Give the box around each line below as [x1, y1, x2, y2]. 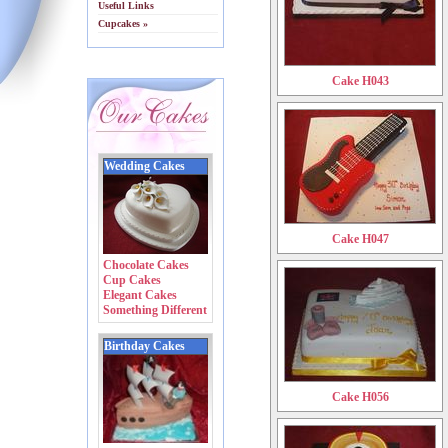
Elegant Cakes [103, 288, 177, 303]
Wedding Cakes [104, 159, 185, 174]
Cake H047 [331, 232, 389, 247]
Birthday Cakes [104, 339, 185, 354]
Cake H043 [331, 74, 389, 89]
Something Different [103, 303, 207, 318]
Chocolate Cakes [103, 258, 189, 273]
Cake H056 [331, 390, 389, 405]
